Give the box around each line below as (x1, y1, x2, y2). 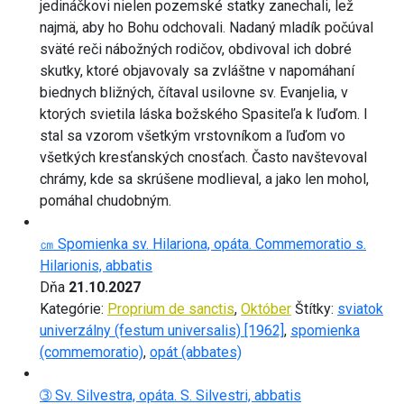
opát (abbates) (150, 343, 242, 361)
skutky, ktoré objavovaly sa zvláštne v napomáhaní (40, 61, 354, 79)
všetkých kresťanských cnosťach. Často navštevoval (40, 148, 367, 166)
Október (241, 299, 291, 317)
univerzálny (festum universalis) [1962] (40, 321, 284, 339)
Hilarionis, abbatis (40, 256, 152, 274)
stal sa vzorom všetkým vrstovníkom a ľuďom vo (40, 126, 345, 144)
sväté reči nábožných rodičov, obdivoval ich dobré (40, 40, 352, 58)
